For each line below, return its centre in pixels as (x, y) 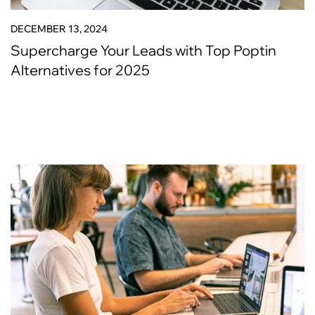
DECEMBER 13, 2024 (59, 29)
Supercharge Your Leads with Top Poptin (143, 50)
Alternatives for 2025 (80, 70)
